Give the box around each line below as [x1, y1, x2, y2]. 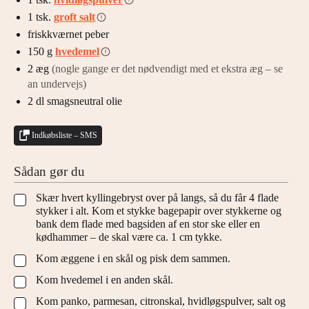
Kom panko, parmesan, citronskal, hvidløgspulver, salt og [36, 295, 286, 307]
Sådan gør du [14, 163, 85, 179]
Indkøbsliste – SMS [29, 130, 97, 140]
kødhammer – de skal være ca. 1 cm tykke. [36, 230, 222, 243]
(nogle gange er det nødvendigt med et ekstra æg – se [52, 62, 283, 74]
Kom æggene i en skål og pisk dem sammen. [36, 252, 230, 264]
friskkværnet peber [28, 28, 109, 40]
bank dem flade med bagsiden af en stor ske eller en [36, 217, 260, 230]
